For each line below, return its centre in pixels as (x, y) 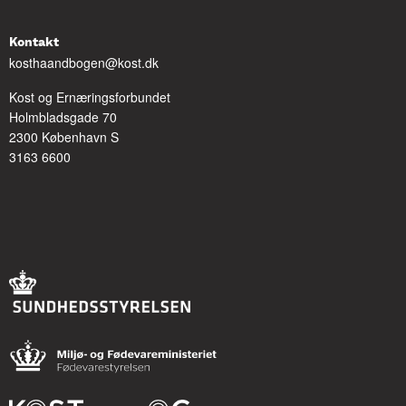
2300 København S (64, 137)
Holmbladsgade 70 (63, 117)
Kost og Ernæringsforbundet (90, 97)
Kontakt (34, 43)
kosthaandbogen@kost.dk (84, 63)
